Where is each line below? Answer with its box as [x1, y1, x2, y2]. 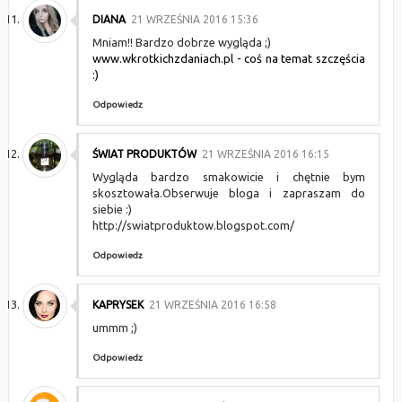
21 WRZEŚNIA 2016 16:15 [201, 148, 329, 160]
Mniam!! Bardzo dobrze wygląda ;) [92, 36, 271, 48]
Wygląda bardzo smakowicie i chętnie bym [92, 170, 366, 183]
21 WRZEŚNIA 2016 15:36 [130, 13, 258, 25]
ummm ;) [92, 321, 137, 334]
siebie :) [92, 203, 132, 215]
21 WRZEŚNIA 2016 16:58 [148, 299, 276, 310]
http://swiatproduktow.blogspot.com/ [92, 219, 294, 232]
